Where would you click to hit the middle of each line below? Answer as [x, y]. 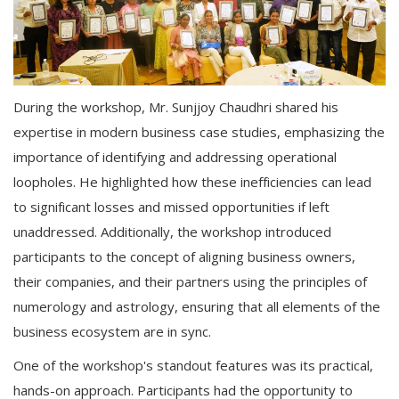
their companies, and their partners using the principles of [190, 282]
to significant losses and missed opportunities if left [171, 207]
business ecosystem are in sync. [112, 332]
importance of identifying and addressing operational [175, 157]
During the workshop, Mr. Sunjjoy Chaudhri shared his [176, 107]
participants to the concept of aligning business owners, [184, 257]
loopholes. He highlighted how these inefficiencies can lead [192, 182]
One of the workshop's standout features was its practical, [193, 366]
